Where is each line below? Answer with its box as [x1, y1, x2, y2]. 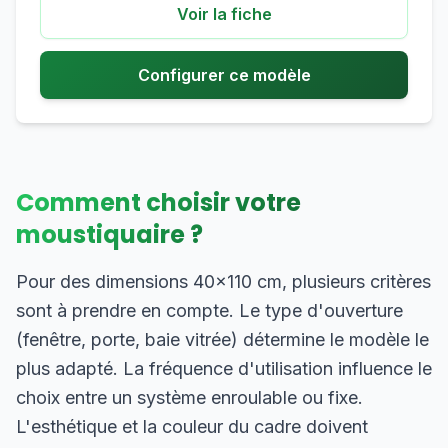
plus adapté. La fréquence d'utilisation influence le [16, 358, 432, 379]
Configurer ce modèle [137, 65, 311, 85]
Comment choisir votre [16, 186, 301, 219]
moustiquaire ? [16, 218, 203, 251]
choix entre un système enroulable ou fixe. [16, 387, 363, 408]
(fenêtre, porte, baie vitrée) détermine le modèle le [16, 329, 429, 350]
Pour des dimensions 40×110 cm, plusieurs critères [16, 271, 431, 292]
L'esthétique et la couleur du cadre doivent [16, 416, 368, 437]
